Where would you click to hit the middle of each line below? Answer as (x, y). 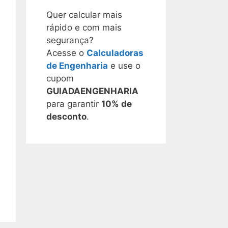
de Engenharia (77, 66)
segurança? (70, 40)
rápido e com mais (84, 28)
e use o (124, 66)
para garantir (74, 104)
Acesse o (66, 53)
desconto (66, 117)
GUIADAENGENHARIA (92, 91)
